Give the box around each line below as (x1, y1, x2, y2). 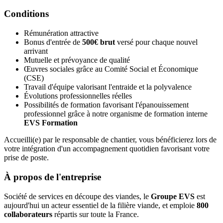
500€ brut (82, 38, 115, 47)
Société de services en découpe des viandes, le (4, 192, 151, 201)
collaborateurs (4, 210, 52, 219)
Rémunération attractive (24, 29, 99, 38)
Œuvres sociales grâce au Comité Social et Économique (24, 65, 198, 74)
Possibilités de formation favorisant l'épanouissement (24, 101, 189, 110)
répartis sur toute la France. (52, 210, 139, 219)
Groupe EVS (151, 192, 195, 201)
